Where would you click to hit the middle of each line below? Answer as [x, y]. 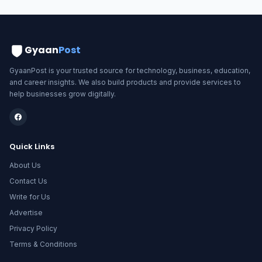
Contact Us [28, 181]
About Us [25, 165]
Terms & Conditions [43, 244]
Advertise [26, 212]
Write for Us [30, 196]
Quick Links [32, 146]
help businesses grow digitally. [63, 94]
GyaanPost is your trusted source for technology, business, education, [130, 70]
